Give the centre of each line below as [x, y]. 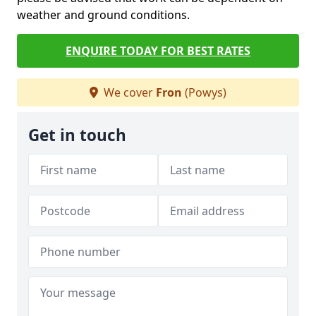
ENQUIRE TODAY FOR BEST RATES [158, 51]
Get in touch [77, 135]
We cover [128, 92]
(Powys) [204, 92]
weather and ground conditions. [103, 15]
